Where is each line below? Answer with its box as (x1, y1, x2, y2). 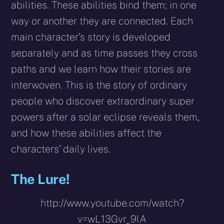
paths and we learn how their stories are (11, 62, 191, 75)
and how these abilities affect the (11, 126, 162, 139)
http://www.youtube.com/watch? (40, 197, 184, 209)
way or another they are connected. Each (11, 14, 193, 27)
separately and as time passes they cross (11, 46, 198, 59)
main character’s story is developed (11, 30, 171, 43)
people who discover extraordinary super (11, 94, 195, 107)
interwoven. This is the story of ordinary (11, 78, 187, 91)
